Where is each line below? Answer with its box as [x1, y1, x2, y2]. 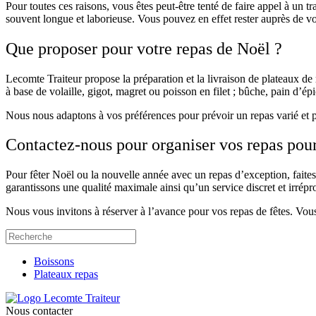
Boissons [34, 255, 74, 268]
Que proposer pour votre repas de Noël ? [6, 39, 282, 58]
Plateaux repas [34, 268, 98, 281]
